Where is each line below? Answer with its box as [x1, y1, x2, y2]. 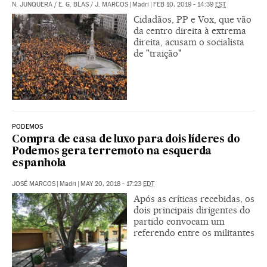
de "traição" [133, 47, 182, 59]
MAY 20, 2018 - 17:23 [80, 179, 143, 188]
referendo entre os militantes [133, 226, 254, 238]
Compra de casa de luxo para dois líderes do [12, 134, 240, 145]
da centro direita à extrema [133, 24, 246, 36]
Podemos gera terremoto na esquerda [12, 146, 212, 157]
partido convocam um [133, 215, 225, 227]
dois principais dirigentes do [133, 204, 250, 216]
